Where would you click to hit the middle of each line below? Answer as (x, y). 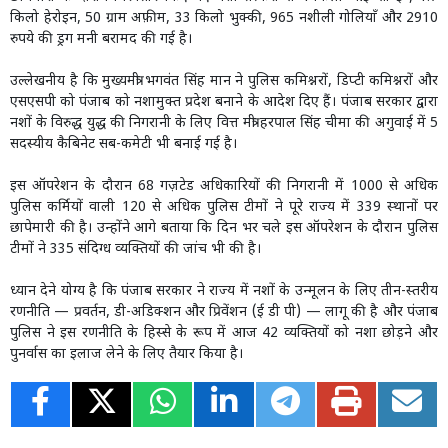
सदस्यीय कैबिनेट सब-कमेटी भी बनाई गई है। (123, 145)
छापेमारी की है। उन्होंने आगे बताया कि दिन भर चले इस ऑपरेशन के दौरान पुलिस (224, 229)
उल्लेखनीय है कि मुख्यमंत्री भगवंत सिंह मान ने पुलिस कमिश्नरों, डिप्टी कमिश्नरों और (224, 82)
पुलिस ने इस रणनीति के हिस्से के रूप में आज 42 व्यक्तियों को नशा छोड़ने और (224, 334)
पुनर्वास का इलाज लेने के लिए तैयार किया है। (128, 355)
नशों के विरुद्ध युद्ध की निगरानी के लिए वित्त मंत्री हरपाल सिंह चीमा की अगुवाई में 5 (224, 124)
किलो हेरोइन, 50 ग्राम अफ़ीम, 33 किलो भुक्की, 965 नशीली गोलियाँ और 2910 (224, 19)
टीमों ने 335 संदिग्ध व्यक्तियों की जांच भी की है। (135, 250)
